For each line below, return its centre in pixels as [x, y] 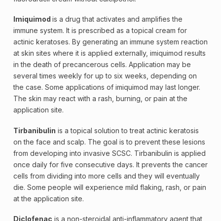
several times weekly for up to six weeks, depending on [105, 76]
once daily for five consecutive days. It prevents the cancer [110, 164]
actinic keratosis [172, 130]
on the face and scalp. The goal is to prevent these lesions [109, 142]
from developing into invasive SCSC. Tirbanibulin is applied [109, 153]
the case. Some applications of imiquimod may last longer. [107, 87]
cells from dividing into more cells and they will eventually [106, 176]
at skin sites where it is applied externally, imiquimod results [109, 53]
